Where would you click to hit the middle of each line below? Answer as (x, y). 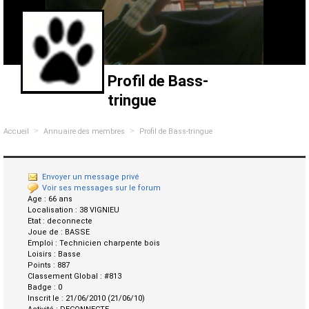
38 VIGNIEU (99, 210)
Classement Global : (66, 277)
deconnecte (70, 221)
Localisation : (53, 210)
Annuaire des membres (84, 131)
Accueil (16, 131)
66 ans (60, 199)
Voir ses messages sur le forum (101, 188)
